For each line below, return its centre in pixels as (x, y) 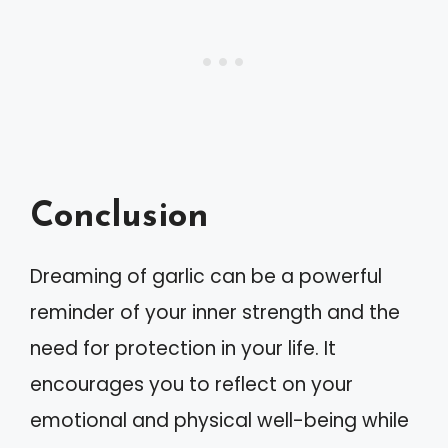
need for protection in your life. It (183, 348)
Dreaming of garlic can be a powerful (206, 276)
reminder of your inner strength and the (215, 312)
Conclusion (119, 217)
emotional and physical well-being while (219, 420)
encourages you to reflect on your (191, 384)
